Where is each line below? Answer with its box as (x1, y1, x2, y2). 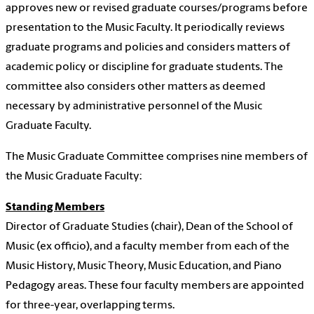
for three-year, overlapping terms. (6, 300, 175, 312)
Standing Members (6, 202, 104, 214)
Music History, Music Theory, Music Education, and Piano (6, 261, 282, 273)
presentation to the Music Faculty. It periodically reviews (6, 22, 285, 34)
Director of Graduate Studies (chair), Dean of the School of (6, 221, 293, 233)
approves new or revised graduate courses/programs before (6, 3, 308, 15)
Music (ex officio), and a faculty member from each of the (6, 241, 289, 253)
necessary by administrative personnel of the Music (6, 101, 262, 113)
